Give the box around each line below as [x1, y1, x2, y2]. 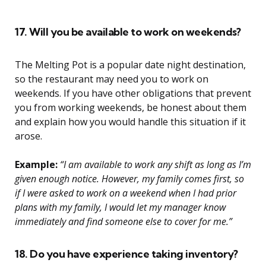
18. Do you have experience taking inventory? [15, 247, 237, 261]
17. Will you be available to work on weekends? [15, 25, 240, 39]
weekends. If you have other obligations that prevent [15, 87, 251, 100]
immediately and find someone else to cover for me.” [15, 215, 232, 229]
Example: [15, 158, 58, 172]
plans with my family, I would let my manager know [15, 201, 226, 214]
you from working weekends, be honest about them [15, 101, 246, 115]
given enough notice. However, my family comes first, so [15, 172, 244, 186]
